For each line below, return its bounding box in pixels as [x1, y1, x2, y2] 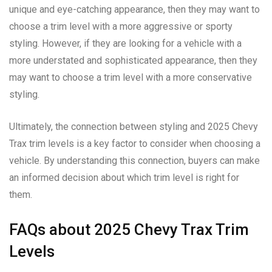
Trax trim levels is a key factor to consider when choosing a [9, 137, 260, 149]
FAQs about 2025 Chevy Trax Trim [9, 220, 249, 239]
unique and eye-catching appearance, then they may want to [9, 3, 260, 15]
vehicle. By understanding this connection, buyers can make [9, 154, 260, 166]
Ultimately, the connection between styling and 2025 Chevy [9, 120, 258, 132]
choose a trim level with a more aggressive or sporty [9, 20, 233, 32]
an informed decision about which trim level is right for [9, 171, 239, 183]
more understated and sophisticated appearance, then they [9, 54, 257, 66]
